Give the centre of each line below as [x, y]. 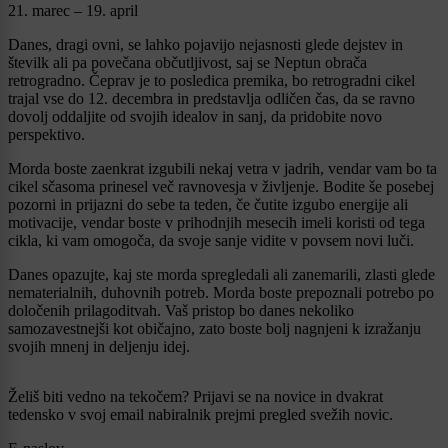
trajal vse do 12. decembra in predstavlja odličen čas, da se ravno [211, 98]
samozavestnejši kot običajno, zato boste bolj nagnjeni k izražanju [214, 328]
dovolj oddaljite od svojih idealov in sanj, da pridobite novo [195, 116]
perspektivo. [46, 134]
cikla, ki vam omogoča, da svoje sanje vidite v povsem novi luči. [211, 240]
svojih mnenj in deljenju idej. [99, 346]
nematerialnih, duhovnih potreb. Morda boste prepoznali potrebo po [221, 292]
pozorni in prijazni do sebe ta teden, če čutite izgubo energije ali [208, 204]
